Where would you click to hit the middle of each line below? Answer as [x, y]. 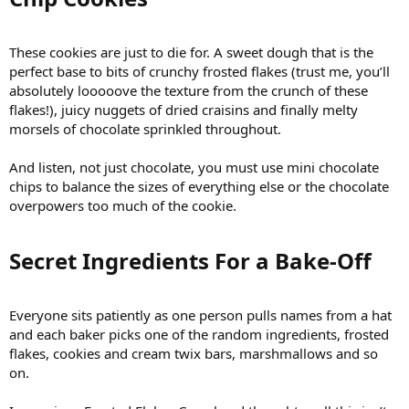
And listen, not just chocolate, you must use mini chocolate [194, 167]
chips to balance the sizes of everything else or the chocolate [199, 186]
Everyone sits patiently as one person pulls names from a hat [200, 315]
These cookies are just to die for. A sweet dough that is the [191, 52]
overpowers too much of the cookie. [123, 205]
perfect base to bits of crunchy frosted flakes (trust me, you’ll [199, 71]
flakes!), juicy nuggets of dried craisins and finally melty [184, 109]
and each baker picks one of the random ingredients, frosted [199, 334]
